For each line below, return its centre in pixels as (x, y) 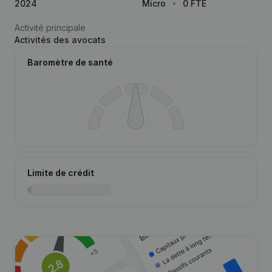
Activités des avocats (60, 40)
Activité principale (50, 28)
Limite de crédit (61, 173)
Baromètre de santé (70, 62)
